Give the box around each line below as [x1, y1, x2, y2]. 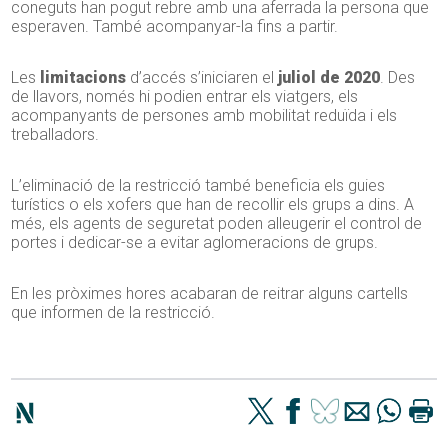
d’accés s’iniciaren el [126, 68, 279, 88]
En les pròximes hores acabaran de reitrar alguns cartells [11, 284, 409, 304]
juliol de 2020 [278, 68, 381, 88]
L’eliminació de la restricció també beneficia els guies [11, 176, 386, 196]
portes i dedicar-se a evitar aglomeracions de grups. [11, 233, 379, 253]
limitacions [40, 68, 127, 88]
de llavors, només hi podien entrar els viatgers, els [11, 87, 359, 107]
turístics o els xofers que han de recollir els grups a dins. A [11, 195, 415, 215]
